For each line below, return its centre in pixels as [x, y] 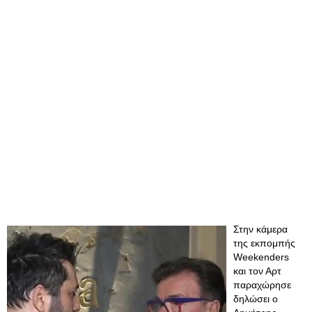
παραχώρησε [262, 285]
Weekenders [261, 257]
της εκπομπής [264, 243]
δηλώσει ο [256, 299]
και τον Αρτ [257, 271]
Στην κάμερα [260, 229]
